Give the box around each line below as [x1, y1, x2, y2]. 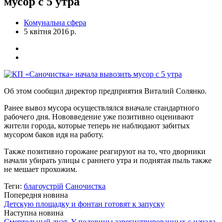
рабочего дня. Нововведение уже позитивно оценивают [4, 112, 194, 121]
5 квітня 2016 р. [24, 27, 76, 36]
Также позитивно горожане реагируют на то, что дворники [4, 147, 206, 156]
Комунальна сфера [24, 18, 86, 27]
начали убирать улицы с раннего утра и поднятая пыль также [4, 156, 212, 165]
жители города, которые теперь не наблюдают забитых [4, 121, 190, 130]
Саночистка [65, 181, 106, 190]
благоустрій [24, 181, 63, 190]
